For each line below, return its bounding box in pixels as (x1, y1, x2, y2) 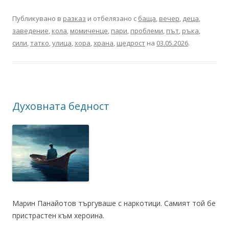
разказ (63, 14, 86, 23)
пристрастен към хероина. (12, 211, 104, 220)
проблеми (130, 26, 163, 35)
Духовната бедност (12, 99, 109, 113)
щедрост (117, 38, 145, 48)
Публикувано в (12, 14, 63, 23)
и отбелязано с (86, 14, 138, 23)
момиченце (70, 26, 108, 35)
